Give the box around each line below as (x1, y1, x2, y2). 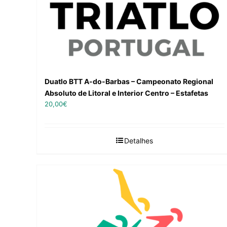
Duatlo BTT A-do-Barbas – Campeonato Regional (45, 77, 213, 86)
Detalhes (124, 136, 153, 145)
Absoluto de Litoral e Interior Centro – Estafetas (45, 88, 208, 97)
